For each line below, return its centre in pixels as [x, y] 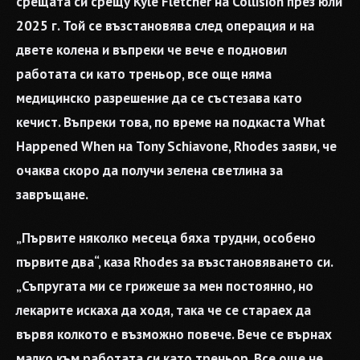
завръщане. [52, 194]
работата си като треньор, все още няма [144, 74]
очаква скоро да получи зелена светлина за [149, 170]
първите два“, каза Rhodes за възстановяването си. [174, 262]
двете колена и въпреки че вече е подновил [151, 49]
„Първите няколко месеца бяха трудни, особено [166, 237]
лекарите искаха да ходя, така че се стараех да [164, 310]
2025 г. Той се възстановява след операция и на [165, 25]
